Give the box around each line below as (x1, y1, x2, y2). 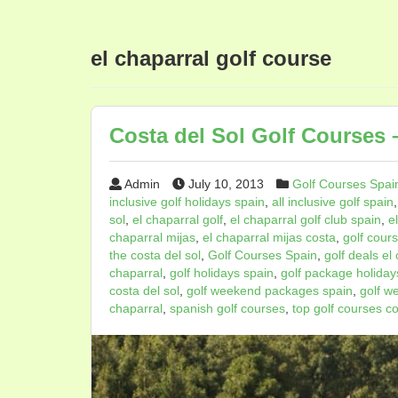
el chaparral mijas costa (203, 230, 336, 244)
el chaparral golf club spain (230, 212, 381, 227)
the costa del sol (109, 248, 201, 262)
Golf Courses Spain (208, 248, 317, 262)
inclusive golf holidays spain (109, 195, 265, 209)
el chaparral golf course (91, 46, 331, 70)
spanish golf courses (170, 301, 285, 315)
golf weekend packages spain (187, 283, 353, 298)
